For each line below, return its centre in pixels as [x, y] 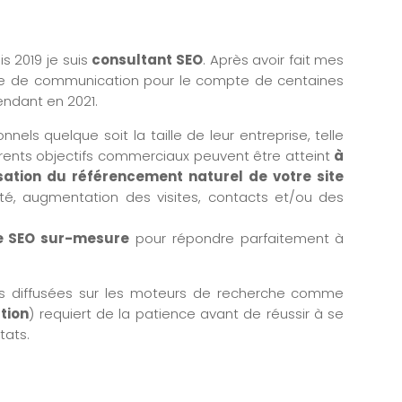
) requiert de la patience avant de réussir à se [187, 314]
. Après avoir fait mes [273, 60]
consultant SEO [147, 60]
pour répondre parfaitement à [237, 239]
